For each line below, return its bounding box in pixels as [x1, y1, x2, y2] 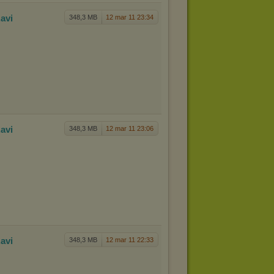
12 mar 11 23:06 [106, 125, 154, 132]
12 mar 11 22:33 [106, 236, 154, 243]
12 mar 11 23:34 [106, 13, 154, 21]
